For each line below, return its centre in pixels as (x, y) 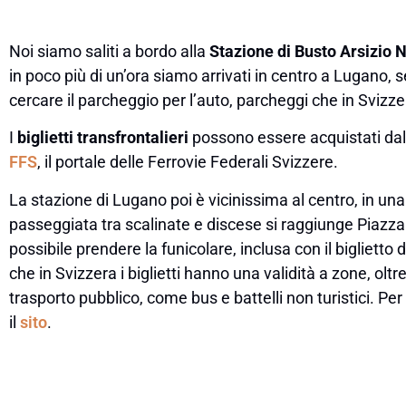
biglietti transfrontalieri (103, 138)
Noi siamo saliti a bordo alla (109, 52)
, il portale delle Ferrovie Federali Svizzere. (188, 162)
